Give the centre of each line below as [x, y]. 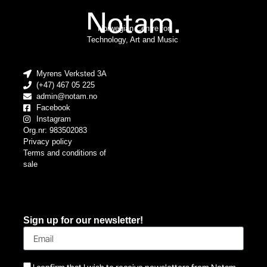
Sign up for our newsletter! [83, 221]
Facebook [54, 108]
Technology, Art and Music [133, 39]
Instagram [54, 119]
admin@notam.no [67, 97]
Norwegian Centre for [133, 28]
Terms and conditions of [64, 153]
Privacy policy [47, 142]
